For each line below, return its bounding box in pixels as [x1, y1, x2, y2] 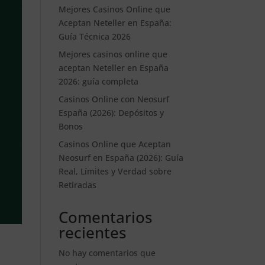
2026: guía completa [58, 76, 138, 87]
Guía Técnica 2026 [58, 31, 131, 42]
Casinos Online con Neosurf [58, 93, 169, 105]
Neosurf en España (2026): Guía [58, 152, 183, 163]
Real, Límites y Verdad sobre [58, 166, 172, 177]
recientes [58, 222, 127, 243]
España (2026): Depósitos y [58, 107, 164, 118]
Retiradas [58, 179, 96, 190]
